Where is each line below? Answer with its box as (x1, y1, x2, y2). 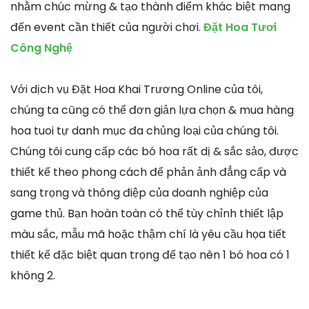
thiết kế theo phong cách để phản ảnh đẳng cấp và (10, 164, 286, 181)
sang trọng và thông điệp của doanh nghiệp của (10, 185, 268, 201)
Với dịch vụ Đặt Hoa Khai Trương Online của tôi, (10, 81, 263, 98)
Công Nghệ (10, 40, 72, 57)
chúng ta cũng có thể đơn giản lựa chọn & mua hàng (10, 102, 294, 119)
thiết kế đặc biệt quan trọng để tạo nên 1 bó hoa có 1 (10, 247, 290, 263)
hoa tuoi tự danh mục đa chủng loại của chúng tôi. (10, 123, 279, 139)
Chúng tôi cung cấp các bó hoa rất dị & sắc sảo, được (10, 143, 299, 160)
